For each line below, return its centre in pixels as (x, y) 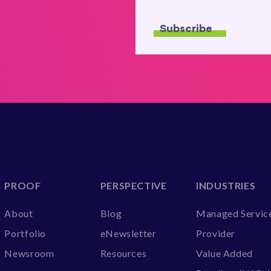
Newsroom (29, 253)
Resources (123, 253)
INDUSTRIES (226, 186)
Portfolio (25, 233)
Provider (216, 233)
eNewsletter (128, 233)
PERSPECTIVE (133, 186)
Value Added (224, 253)
